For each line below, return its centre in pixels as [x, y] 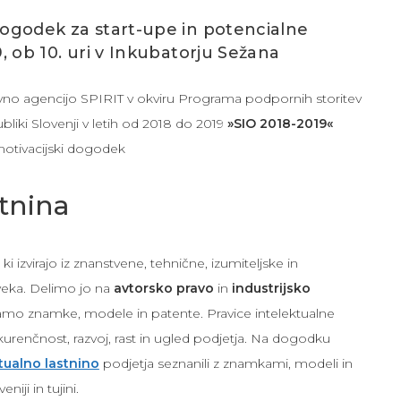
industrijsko [271, 288]
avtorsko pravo [163, 288]
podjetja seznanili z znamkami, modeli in [226, 363]
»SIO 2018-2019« [280, 124]
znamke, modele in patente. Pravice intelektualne [181, 313]
